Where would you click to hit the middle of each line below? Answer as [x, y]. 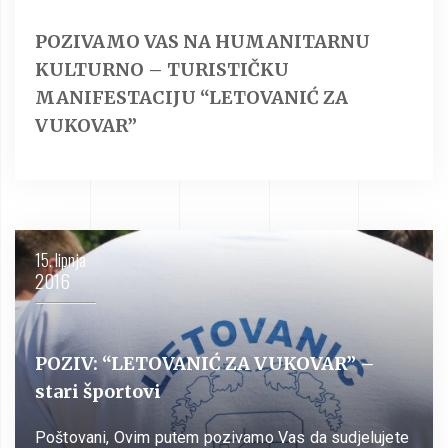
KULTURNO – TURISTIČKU [162, 69]
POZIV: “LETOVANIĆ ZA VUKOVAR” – [205, 363]
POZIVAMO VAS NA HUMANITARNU [202, 41]
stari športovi [98, 391]
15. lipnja [60, 259]
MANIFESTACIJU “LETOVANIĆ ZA [191, 97]
